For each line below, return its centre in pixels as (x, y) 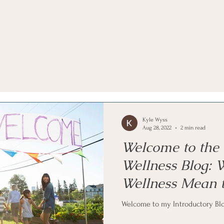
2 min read (193, 128)
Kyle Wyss (155, 120)
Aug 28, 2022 (157, 128)
